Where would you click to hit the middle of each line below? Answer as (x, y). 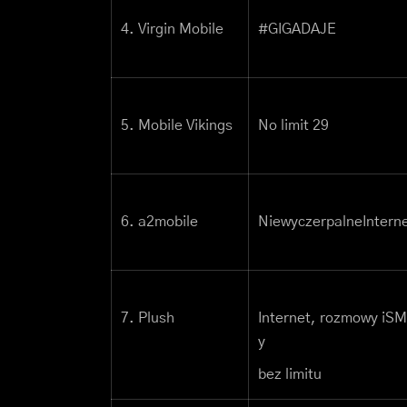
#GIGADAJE (297, 30)
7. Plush (148, 318)
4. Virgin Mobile (172, 30)
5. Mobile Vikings (177, 126)
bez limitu (290, 375)
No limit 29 (293, 126)
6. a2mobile (159, 222)
